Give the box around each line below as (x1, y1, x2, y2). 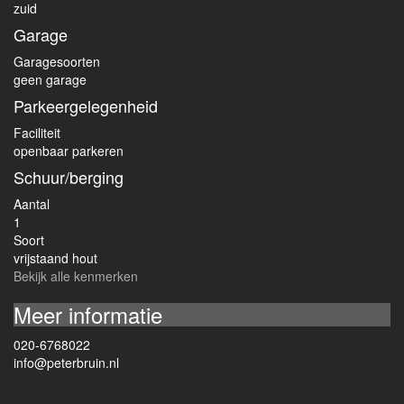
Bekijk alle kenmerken (14, 267, 138, 285)
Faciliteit (14, 124, 60, 142)
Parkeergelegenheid (14, 94, 158, 117)
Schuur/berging (14, 165, 124, 188)
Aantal (14, 195, 50, 213)
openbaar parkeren (14, 142, 124, 160)
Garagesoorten (14, 52, 100, 70)
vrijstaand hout (14, 249, 97, 267)
